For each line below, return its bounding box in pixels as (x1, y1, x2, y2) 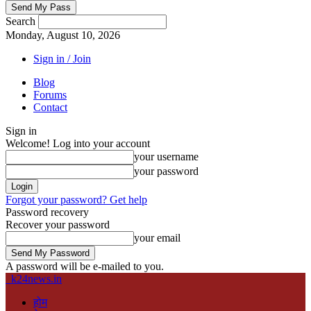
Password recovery (6, 206, 89, 218)
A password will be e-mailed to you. (6, 260, 164, 272)
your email (134, 232, 180, 244)
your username (134, 151, 199, 162)
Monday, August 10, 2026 (6, 29, 120, 41)
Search (6, 15, 35, 27)
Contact (33, 101, 67, 113)
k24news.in (11, 273, 62, 285)
